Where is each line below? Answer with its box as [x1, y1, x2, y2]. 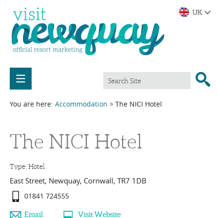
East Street [10, 176, 45, 185]
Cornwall [84, 176, 113, 185]
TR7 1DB [117, 176, 146, 185]
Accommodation [55, 99, 108, 109]
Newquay [49, 176, 80, 185]
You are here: [10, 99, 55, 109]
